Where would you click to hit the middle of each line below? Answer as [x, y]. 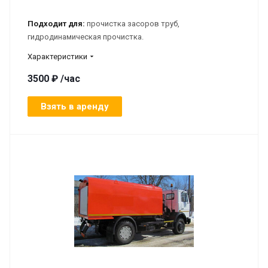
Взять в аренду [75, 106]
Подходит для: [56, 23]
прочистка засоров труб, [132, 23]
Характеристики [57, 56]
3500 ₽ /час [54, 78]
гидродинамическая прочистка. [86, 36]
